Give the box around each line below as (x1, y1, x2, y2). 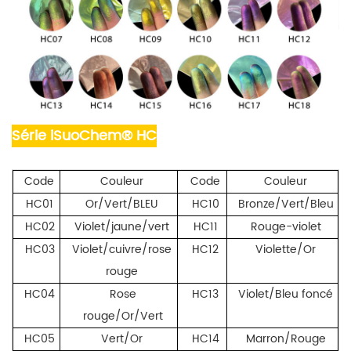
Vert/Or (100, 330, 143, 349)
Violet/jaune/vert (74, 218, 169, 237)
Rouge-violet (250, 218, 321, 237)
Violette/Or (255, 241, 316, 259)
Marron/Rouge (245, 330, 326, 349)
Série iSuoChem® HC (12, 125, 157, 148)
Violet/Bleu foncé (238, 285, 334, 304)
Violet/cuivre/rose (72, 241, 172, 259)
